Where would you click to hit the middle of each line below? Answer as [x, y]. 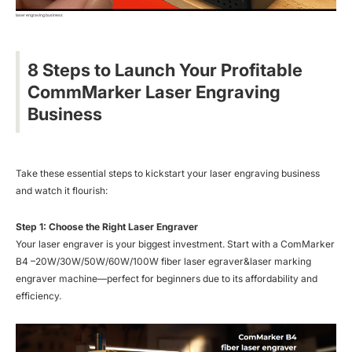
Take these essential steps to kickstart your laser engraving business [168, 174]
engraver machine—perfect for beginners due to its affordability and [167, 279]
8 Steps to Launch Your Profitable [165, 70]
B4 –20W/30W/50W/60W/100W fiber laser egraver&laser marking [163, 262]
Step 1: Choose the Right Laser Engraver [107, 227]
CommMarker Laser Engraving [154, 92]
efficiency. [40, 296]
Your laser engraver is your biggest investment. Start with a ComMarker [175, 244]
